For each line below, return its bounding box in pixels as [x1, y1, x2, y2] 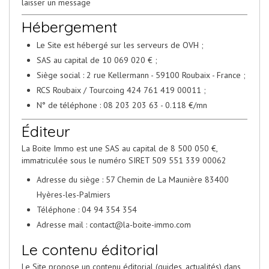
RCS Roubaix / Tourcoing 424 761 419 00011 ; [37, 85, 206, 96]
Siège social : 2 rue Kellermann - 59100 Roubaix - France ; [37, 70, 246, 81]
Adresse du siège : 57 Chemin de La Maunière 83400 [37, 174, 229, 186]
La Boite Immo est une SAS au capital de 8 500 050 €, [22, 143, 217, 154]
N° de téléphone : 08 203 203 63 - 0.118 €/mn [37, 100, 207, 111]
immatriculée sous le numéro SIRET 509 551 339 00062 [22, 155, 226, 166]
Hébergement [22, 17, 117, 37]
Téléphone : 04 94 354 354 [37, 204, 137, 216]
